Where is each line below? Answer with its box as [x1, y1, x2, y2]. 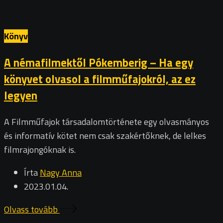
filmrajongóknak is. [4, 143, 76, 156]
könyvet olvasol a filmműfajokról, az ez [4, 70, 196, 88]
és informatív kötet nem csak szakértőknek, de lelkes [4, 129, 206, 142]
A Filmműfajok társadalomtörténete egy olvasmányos [4, 115, 209, 128]
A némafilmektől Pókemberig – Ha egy [4, 54, 193, 72]
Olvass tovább [4, 203, 60, 216]
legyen [4, 87, 37, 105]
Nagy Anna [40, 166, 82, 179]
